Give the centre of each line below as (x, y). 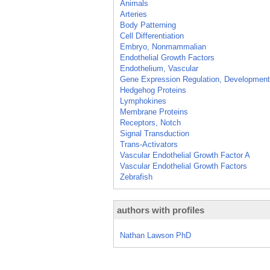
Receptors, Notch (150, 123)
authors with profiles (161, 210)
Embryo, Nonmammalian (163, 47)
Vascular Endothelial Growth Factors (184, 166)
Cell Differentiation (152, 36)
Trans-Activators (149, 144)
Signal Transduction (155, 133)
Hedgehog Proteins (153, 90)
